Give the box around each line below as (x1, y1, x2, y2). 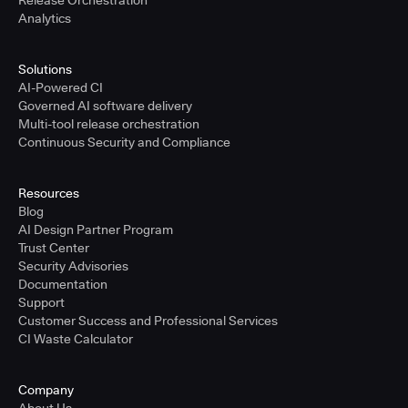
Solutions (18, 62, 72, 77)
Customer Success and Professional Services (18, 313, 278, 329)
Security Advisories (18, 259, 128, 274)
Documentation (18, 277, 107, 292)
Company (18, 382, 74, 398)
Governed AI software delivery (18, 98, 192, 114)
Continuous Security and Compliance (18, 135, 230, 150)
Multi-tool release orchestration (18, 117, 199, 132)
